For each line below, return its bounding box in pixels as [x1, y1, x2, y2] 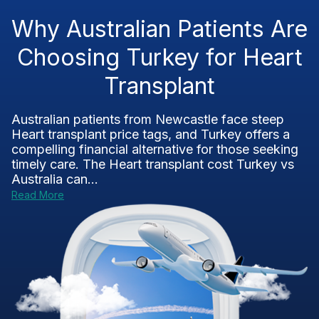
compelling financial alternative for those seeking [11, 142, 298, 157]
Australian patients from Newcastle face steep [11, 112, 284, 127]
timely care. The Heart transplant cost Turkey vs [11, 157, 294, 172]
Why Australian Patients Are [11, 15, 308, 43]
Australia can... [11, 172, 98, 187]
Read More [11, 189, 64, 201]
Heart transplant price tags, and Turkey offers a [11, 127, 290, 142]
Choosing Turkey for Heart [16, 43, 303, 71]
